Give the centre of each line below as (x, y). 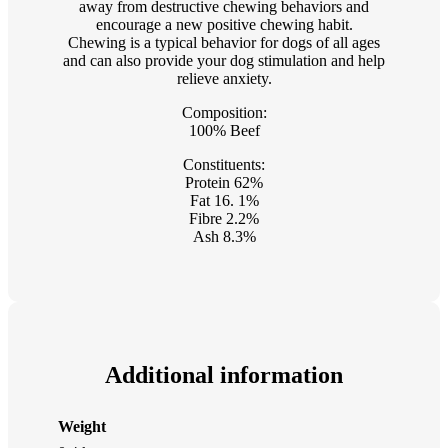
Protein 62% (224, 182)
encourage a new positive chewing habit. (224, 24)
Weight (82, 427)
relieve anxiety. (224, 78)
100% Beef (224, 130)
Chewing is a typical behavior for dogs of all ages (224, 42)
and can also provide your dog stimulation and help (224, 60)
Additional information (224, 374)
